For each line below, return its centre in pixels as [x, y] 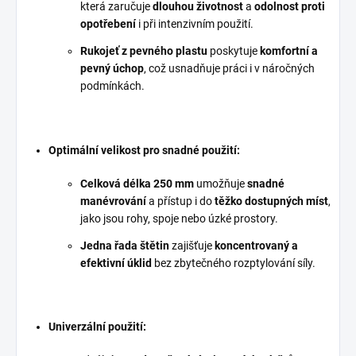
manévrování [113, 201]
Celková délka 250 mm [137, 183]
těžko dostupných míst [271, 201]
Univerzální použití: [97, 327]
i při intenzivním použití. [196, 23]
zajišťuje [192, 245]
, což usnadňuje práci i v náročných [229, 68]
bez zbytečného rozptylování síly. [235, 263]
